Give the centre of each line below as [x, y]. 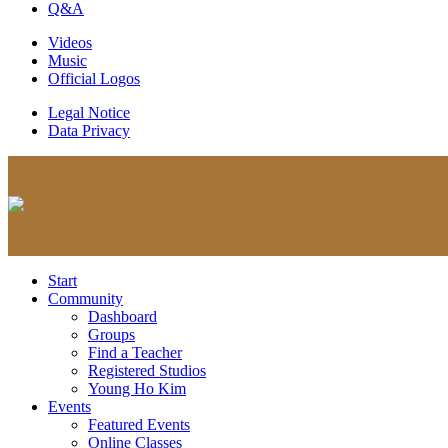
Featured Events [139, 424]
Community [85, 298]
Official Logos [94, 78]
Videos [70, 42]
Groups [111, 334]
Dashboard [122, 316]
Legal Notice [89, 112]
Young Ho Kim [137, 388]
